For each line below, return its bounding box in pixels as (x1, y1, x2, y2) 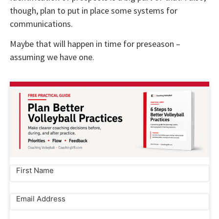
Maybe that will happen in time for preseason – (10, 38, 180, 50)
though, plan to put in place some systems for (10, 5, 177, 17)
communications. (10, 18, 73, 30)
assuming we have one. (10, 51, 94, 63)
